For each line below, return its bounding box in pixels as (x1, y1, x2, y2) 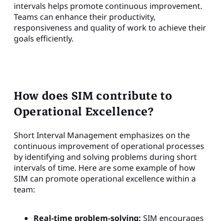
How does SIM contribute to (14, 86, 173, 106)
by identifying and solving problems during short (14, 151, 197, 162)
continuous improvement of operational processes (14, 140, 204, 151)
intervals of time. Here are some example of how (14, 162, 195, 173)
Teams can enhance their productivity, (14, 11, 155, 22)
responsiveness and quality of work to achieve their (14, 22, 206, 33)
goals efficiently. (14, 33, 74, 44)
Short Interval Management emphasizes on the (14, 129, 190, 141)
